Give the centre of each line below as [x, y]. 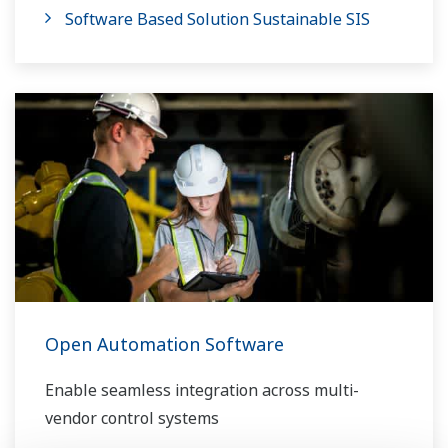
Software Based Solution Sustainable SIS [217, 19]
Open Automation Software [164, 344]
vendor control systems [132, 418]
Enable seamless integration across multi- [202, 390]
